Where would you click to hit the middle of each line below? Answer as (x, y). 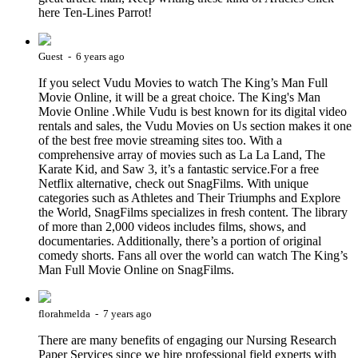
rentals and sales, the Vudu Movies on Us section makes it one (195, 126)
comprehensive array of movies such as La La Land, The (182, 155)
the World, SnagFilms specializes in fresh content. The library (193, 213)
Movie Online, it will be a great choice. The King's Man (179, 97)
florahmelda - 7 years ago (95, 314)
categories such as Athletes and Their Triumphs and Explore (189, 198)
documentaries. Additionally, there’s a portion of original (180, 241)
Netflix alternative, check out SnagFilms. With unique (173, 184)
